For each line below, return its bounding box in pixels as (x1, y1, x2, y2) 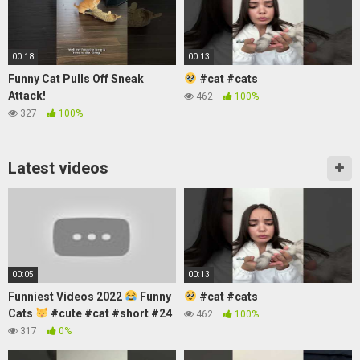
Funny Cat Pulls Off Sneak (8, 72, 144, 85)
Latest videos (8, 158, 108, 178)
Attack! (8, 88, 46, 102)
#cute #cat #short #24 (47, 306, 172, 320)
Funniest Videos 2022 (8, 289, 125, 303)
